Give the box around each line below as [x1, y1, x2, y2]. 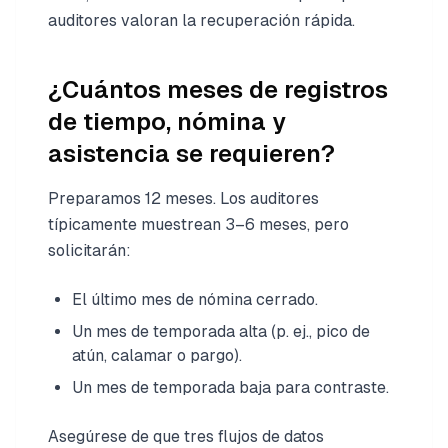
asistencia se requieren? [48, 140, 335, 167]
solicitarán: [48, 241, 131, 260]
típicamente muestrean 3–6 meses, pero [48, 215, 349, 234]
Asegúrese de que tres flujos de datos [48, 427, 324, 446]
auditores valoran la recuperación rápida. [48, 11, 355, 30]
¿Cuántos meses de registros [48, 76, 388, 103]
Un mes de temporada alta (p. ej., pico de [72, 322, 370, 341]
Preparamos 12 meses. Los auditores [48, 189, 319, 208]
